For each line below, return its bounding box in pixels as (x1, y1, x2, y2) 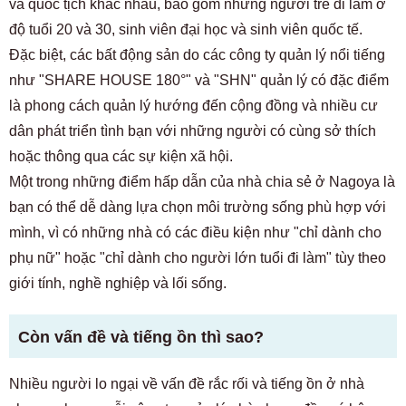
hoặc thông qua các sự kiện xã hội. (9, 149, 233, 164)
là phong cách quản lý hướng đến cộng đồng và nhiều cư (9, 98, 378, 113)
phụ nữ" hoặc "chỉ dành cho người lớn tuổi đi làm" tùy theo (9, 250, 386, 266)
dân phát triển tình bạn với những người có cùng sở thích (9, 123, 376, 139)
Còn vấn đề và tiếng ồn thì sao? (18, 328, 264, 346)
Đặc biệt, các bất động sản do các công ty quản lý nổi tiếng (9, 47, 385, 63)
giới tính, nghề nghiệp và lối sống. (9, 275, 227, 291)
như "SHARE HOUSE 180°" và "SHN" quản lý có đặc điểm (9, 72, 389, 88)
